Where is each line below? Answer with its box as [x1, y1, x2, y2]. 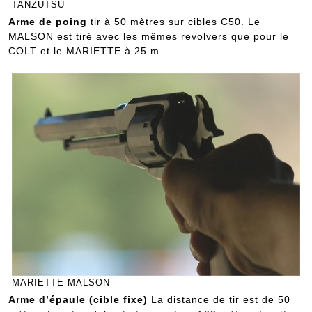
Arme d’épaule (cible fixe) [8, 293, 151, 305]
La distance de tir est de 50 [151, 293, 290, 305]
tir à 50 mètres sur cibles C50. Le [91, 15, 260, 27]
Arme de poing [8, 15, 91, 27]
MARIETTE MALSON [12, 276, 110, 288]
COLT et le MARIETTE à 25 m [8, 45, 159, 56]
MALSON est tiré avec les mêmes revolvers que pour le [8, 30, 289, 42]
